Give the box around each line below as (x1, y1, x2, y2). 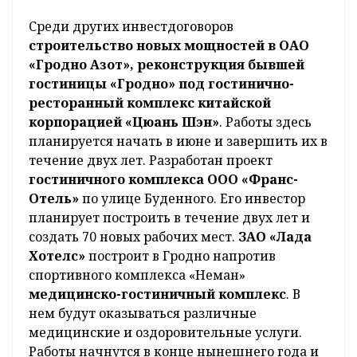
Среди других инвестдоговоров (29, 18, 233, 36)
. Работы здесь (219, 113, 312, 131)
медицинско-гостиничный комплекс (29, 285, 286, 304)
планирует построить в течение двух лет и (29, 209, 310, 227)
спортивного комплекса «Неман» (29, 266, 245, 284)
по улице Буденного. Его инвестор (79, 190, 305, 208)
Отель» (29, 190, 79, 208)
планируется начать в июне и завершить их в (29, 132, 328, 151)
